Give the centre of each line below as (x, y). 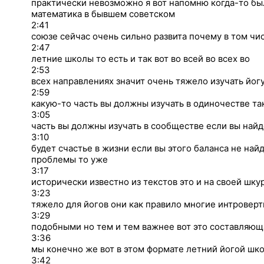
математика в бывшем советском (103, 14)
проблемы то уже (70, 159)
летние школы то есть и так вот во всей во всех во (141, 58)
